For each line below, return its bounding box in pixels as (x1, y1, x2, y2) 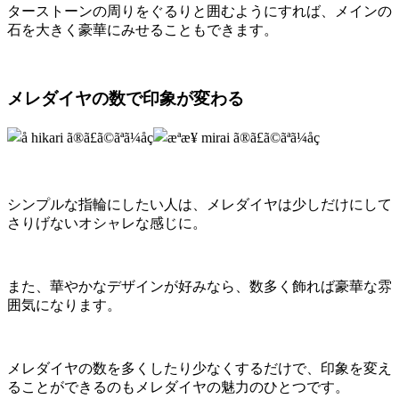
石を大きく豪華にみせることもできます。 (7, 22, 278, 38)
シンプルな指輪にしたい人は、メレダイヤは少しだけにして (7, 196, 392, 212)
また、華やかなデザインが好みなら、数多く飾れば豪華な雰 (7, 278, 392, 294)
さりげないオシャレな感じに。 (7, 215, 207, 231)
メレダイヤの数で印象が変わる (7, 88, 244, 108)
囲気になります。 (7, 297, 121, 313)
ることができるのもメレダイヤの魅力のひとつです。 (7, 379, 349, 395)
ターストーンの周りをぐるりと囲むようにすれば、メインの (7, 4, 392, 20)
